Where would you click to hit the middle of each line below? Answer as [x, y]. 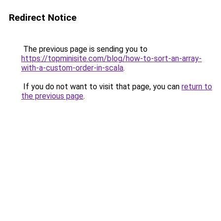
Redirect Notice [43, 18]
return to [197, 87]
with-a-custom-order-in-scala [72, 68]
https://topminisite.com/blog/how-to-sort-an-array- [111, 58]
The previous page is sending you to [84, 49]
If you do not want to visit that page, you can [101, 87]
